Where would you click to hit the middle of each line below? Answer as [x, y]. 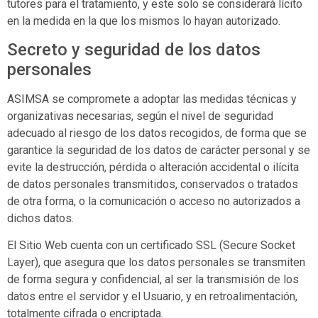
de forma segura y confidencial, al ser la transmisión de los [153, 280]
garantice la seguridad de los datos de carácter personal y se [159, 150]
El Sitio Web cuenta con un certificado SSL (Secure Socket [151, 246]
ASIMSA [28, 99]
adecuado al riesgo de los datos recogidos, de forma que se [157, 133]
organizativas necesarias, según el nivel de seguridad [140, 116]
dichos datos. [40, 218]
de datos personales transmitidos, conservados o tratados [153, 184]
